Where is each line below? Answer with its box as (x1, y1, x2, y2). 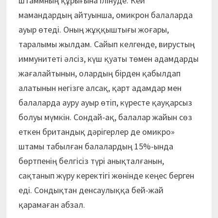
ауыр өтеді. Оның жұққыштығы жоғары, (18, 23, 169, 35)
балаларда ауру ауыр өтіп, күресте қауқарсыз (18, 96, 192, 108)
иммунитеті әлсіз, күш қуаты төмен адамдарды (18, 53, 199, 64)
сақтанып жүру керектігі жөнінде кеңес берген (18, 169, 194, 181)
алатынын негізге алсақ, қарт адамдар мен (18, 82, 182, 93)
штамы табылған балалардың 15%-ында (18, 140, 173, 152)
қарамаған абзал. (18, 199, 85, 210)
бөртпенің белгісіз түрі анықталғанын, (18, 155, 164, 166)
